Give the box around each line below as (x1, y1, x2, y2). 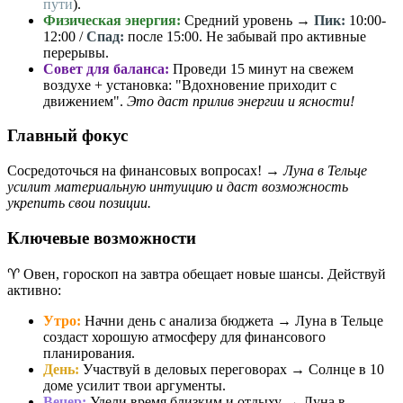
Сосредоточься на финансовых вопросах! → (7, 163, 283, 179)
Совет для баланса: (43, 60, 169, 76)
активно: (7, 282, 61, 298)
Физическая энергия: (43, 12, 181, 28)
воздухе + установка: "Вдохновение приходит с (43, 76, 336, 93)
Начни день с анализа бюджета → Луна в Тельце (81, 312, 383, 328)
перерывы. (43, 44, 109, 60)
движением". (43, 93, 127, 109)
